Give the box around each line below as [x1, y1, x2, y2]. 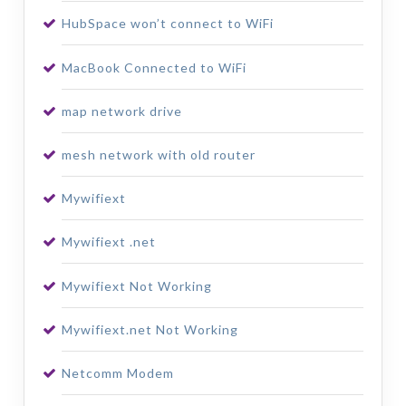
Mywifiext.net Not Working [61, 321, 238, 337]
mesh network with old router [61, 146, 256, 162]
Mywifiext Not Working [61, 277, 212, 294]
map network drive [61, 102, 182, 119]
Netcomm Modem [61, 364, 174, 381]
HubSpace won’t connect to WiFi [61, 15, 274, 32]
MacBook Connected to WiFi [61, 59, 246, 75]
